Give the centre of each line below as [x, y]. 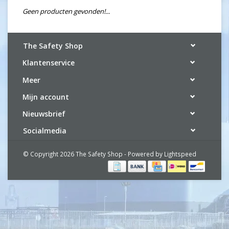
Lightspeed [180, 154]
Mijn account [46, 97]
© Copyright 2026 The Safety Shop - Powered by [94, 154]
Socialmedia [45, 131]
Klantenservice [49, 63]
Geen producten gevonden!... [66, 11]
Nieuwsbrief [44, 114]
